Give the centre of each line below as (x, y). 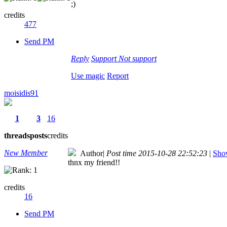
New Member (26, 153)
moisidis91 (21, 93)
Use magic (88, 75)
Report (118, 75)
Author (89, 153)
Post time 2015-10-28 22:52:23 (157, 153)
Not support (138, 58)
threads (17, 135)
